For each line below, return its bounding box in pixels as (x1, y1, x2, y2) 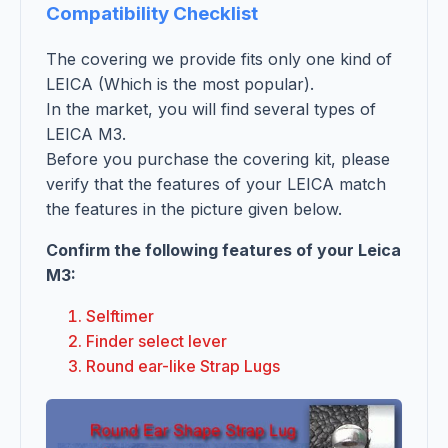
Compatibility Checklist (46, 2, 258, 26)
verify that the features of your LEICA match (46, 173, 386, 194)
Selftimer (86, 305, 154, 326)
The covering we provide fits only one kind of (46, 48, 392, 69)
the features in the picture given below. (46, 198, 342, 219)
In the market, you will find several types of (46, 98, 376, 119)
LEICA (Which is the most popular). (46, 73, 314, 94)
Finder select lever (86, 330, 227, 351)
